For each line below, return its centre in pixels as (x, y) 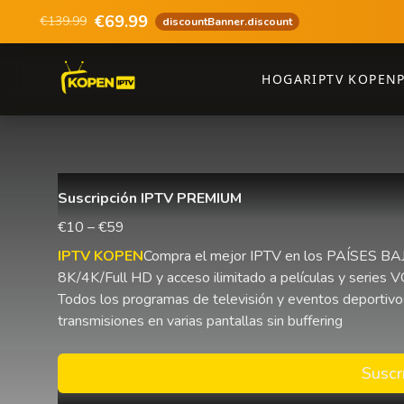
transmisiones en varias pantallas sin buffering (200, 321)
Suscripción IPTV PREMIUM (150, 198)
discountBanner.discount (227, 22)
